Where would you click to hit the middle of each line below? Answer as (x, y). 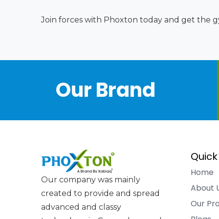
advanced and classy (81, 207)
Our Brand (106, 90)
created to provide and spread (100, 194)
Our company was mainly (91, 180)
